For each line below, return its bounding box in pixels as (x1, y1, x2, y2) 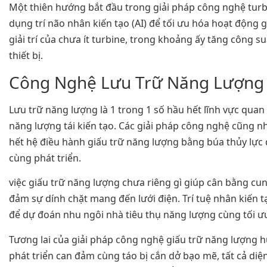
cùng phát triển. (9, 151, 81, 164)
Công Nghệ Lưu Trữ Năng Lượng (9, 70, 264, 94)
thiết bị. (9, 49, 43, 63)
